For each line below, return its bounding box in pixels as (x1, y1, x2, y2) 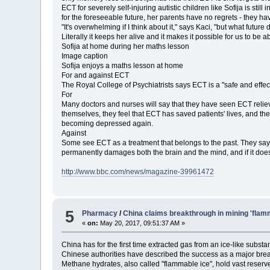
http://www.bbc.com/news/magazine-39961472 (61, 167, 215, 176)
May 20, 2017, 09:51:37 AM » (98, 219, 186, 227)
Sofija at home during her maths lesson (61, 42, 190, 51)
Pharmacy (82, 209, 118, 218)
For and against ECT (61, 71, 130, 80)
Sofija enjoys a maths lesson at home (61, 61, 184, 70)
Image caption (61, 51, 108, 60)
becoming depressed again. (61, 119, 154, 128)
